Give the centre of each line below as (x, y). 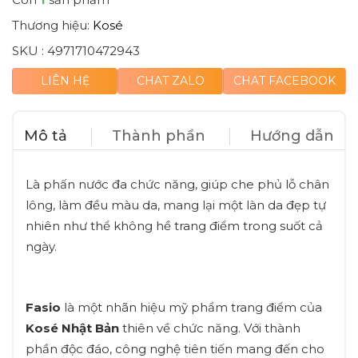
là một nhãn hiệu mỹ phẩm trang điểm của (191, 307)
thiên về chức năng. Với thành (210, 328)
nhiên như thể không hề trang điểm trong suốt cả (174, 226)
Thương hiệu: (52, 25)
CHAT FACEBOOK (284, 81)
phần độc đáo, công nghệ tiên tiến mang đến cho (175, 349)
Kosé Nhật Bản (72, 328)
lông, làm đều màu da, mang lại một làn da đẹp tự (176, 205)
